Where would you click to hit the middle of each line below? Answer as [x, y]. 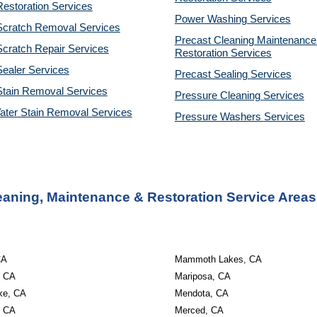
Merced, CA [199, 310]
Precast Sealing [212, 74]
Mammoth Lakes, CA [218, 259]
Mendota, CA [201, 293]
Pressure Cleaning [219, 96]
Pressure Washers [219, 117]
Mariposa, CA [202, 276]
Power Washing [212, 19]
